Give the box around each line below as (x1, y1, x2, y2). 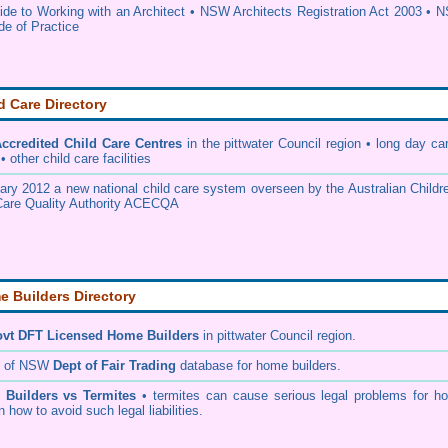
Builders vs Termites (5, 388, 137, 403)
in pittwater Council (199, 328, 313, 343)
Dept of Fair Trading (53, 358, 180, 373)
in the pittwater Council (181, 136, 322, 151)
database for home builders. (180, 358, 341, 373)
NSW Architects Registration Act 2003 (199, 4, 422, 19)
